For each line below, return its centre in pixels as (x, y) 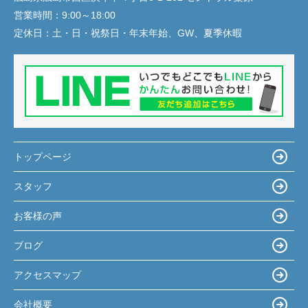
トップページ (43, 156)
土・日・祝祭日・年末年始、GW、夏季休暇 (147, 33)
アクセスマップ (47, 275)
